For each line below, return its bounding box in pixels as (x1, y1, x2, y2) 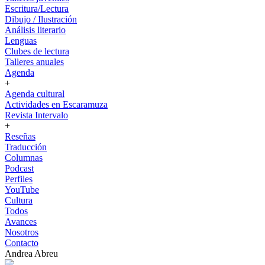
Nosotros (5, 227, 38, 237)
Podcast (5, 163, 34, 173)
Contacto (5, 238, 38, 248)
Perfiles (5, 174, 33, 184)
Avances (5, 216, 37, 227)
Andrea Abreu (5, 248, 58, 258)
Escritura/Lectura (5, 4, 69, 14)
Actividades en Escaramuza (5, 99, 108, 109)
